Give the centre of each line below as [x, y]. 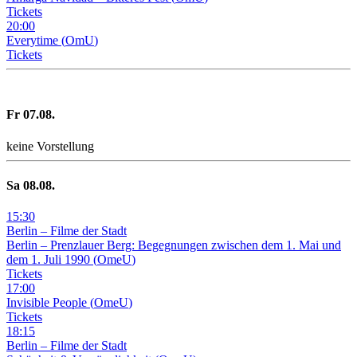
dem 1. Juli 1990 [50, 260]
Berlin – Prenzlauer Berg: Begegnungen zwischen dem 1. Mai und [174, 245]
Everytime [34, 41]
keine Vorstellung [50, 146]
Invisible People [48, 303]
